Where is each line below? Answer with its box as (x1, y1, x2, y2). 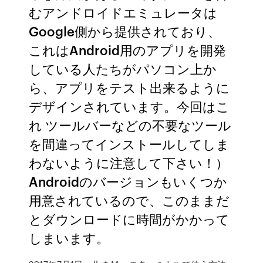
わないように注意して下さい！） (29, 153, 229, 171)
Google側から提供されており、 (29, 22, 221, 40)
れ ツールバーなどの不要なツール (29, 116, 232, 134)
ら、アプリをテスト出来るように (29, 78, 230, 96)
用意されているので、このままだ (29, 191, 230, 209)
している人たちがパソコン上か (29, 59, 217, 77)
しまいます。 (29, 228, 110, 247)
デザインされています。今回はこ (29, 97, 230, 115)
